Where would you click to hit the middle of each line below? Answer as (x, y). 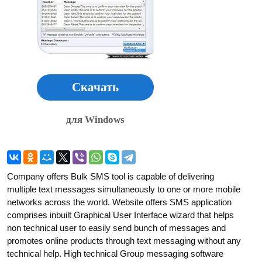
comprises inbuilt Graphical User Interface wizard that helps (120, 215)
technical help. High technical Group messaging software (115, 254)
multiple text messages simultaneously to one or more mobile (124, 189)
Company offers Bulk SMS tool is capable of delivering (111, 176)
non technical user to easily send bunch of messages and (116, 228)
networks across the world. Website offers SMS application (119, 202)
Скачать (95, 87)
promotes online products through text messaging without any (124, 241)
